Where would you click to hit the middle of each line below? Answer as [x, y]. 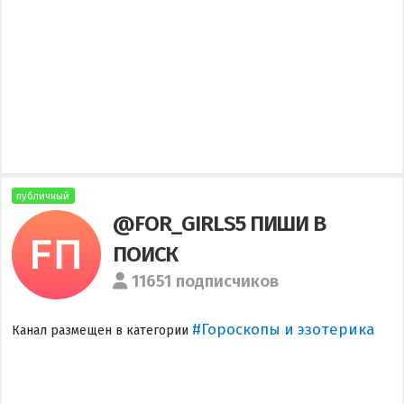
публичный [43, 196]
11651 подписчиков [206, 282]
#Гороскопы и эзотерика [283, 330]
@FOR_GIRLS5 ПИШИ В [219, 224]
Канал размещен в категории [101, 331]
